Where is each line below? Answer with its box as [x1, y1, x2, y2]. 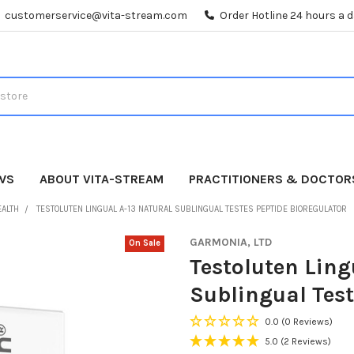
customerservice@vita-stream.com [5, 8, 188, 22]
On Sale [129, 238, 161, 249]
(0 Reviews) [281, 315, 333, 327]
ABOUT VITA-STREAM [40, 171, 164, 186]
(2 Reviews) [281, 335, 331, 347]
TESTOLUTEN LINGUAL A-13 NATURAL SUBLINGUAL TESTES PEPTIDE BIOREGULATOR [36, 203, 347, 214]
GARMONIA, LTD [190, 235, 272, 249]
